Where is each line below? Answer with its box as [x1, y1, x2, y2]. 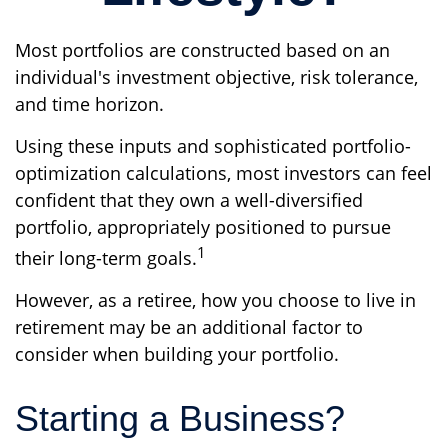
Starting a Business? [15, 398, 345, 439]
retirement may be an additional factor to [15, 315, 363, 339]
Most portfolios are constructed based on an [15, 38, 390, 62]
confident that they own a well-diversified [15, 188, 363, 212]
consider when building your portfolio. [15, 342, 339, 366]
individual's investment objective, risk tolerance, [15, 65, 418, 89]
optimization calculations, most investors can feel [15, 161, 432, 185]
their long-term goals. [15, 246, 197, 270]
